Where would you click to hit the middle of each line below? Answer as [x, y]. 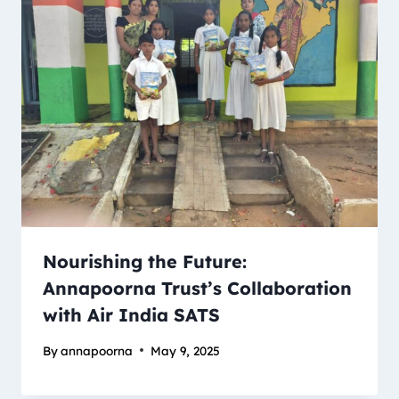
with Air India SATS [131, 314]
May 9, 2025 [186, 350]
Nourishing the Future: [145, 261]
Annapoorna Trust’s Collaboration [197, 288]
